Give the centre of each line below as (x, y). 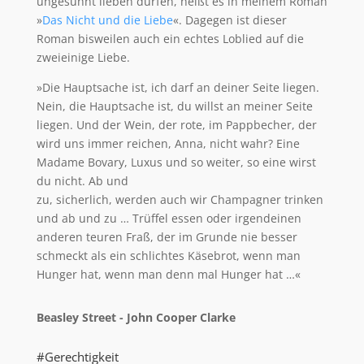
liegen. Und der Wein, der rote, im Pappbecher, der (176, 125)
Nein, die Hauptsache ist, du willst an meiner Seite (174, 106)
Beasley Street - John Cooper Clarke (136, 318)
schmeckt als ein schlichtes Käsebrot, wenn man (168, 256)
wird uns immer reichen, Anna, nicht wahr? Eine (168, 144)
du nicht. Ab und (82, 181)
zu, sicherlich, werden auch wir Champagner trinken (180, 200)
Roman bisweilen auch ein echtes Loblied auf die (170, 39)
